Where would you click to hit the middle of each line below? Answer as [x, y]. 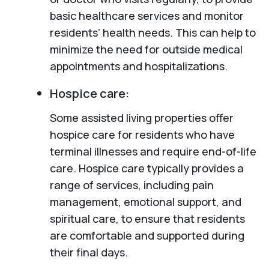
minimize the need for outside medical [146, 49]
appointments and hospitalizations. [138, 66]
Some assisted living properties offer [141, 117]
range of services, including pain [131, 185]
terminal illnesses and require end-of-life [153, 151]
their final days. [89, 252]
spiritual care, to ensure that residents [147, 218]
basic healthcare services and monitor [147, 15]
